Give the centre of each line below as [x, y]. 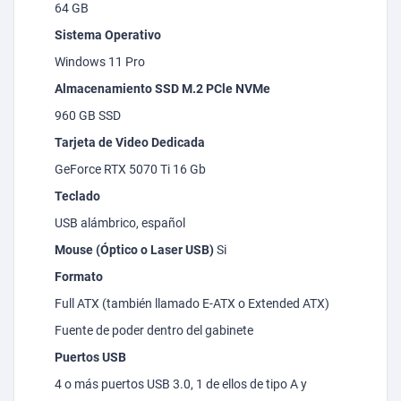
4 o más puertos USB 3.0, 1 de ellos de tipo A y [181, 384]
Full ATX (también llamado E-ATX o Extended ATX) [192, 304]
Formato [80, 277]
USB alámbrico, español [120, 223]
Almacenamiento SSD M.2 [130, 89]
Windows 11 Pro [100, 62]
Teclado [77, 196]
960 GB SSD [88, 116]
